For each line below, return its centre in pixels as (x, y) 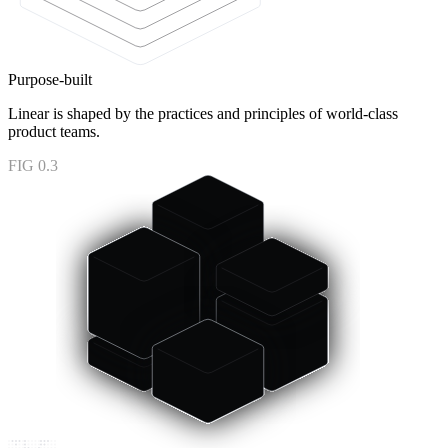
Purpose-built (50, 79)
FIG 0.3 (33, 165)
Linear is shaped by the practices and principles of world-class (203, 113)
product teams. (54, 131)
